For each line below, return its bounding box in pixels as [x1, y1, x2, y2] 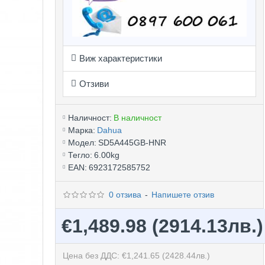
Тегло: [67, 150, 92, 160]
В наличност [113, 112, 161, 122]
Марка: [67, 125, 95, 135]
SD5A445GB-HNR [98, 137, 166, 147]
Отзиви [79, 78, 109, 89]
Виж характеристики [79, 53, 162, 63]
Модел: [67, 137, 96, 147]
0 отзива [109, 189, 142, 199]
